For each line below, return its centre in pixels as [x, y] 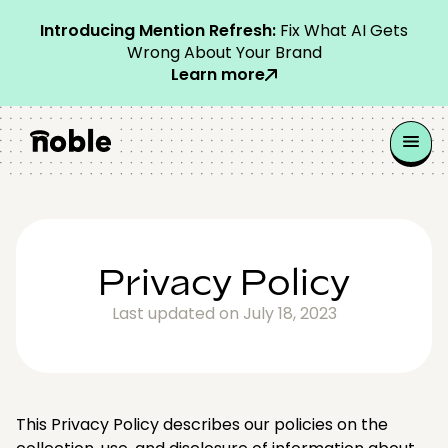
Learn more [218, 74]
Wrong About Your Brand [224, 52]
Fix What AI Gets [342, 30]
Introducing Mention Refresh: [158, 30]
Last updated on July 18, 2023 [224, 313]
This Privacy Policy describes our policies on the [202, 424]
